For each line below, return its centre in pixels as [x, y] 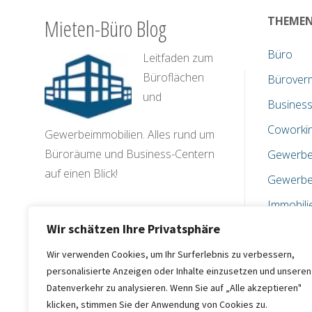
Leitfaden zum [178, 58]
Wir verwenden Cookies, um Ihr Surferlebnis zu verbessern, [171, 254]
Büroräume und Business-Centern [130, 154]
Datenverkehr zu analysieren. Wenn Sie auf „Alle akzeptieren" [174, 288]
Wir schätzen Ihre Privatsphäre [133, 229]
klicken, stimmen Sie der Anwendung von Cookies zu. [157, 304]
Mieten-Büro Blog [106, 29]
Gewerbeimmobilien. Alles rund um [130, 135]
